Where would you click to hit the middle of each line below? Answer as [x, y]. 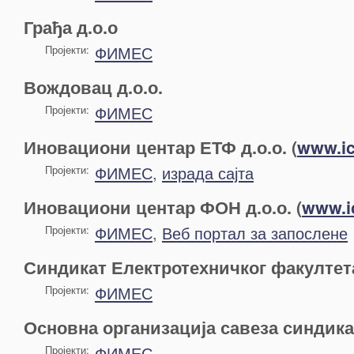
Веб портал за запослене [255, 233]
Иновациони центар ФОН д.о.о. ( [163, 207]
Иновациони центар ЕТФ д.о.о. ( [160, 147]
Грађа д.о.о [71, 27]
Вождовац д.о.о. [93, 87]
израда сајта [208, 173]
